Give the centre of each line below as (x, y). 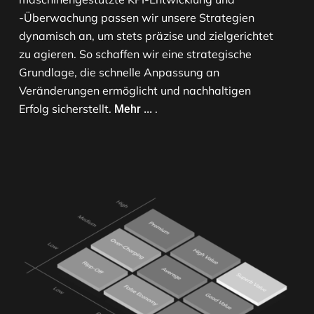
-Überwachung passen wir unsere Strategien (137, 18)
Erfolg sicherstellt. (67, 109)
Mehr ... (133, 109)
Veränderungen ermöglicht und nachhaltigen (135, 91)
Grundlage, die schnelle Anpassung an (119, 73)
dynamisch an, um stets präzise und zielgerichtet (146, 36)
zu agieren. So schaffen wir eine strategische (135, 54)
